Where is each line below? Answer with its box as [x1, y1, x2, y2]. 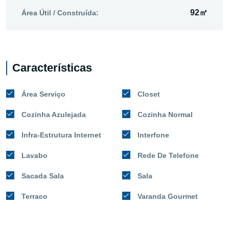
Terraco [21, 192, 48, 200]
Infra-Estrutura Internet [21, 130, 101, 139]
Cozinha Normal [138, 110, 193, 119]
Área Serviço [21, 89, 65, 98]
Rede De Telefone [138, 151, 199, 159]
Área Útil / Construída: [21, 8, 99, 17]
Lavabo [21, 151, 48, 159]
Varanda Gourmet [138, 192, 198, 200]
